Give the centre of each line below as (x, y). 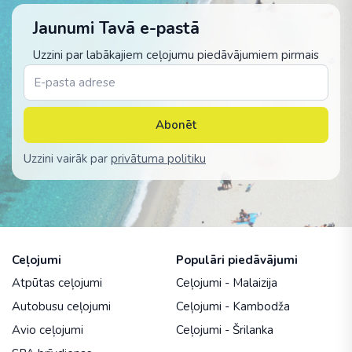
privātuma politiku (158, 159)
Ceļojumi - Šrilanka (225, 330)
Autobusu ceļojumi (61, 306)
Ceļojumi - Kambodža (233, 306)
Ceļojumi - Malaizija (227, 283)
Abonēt (176, 125)
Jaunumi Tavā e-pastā (116, 28)
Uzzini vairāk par (67, 159)
